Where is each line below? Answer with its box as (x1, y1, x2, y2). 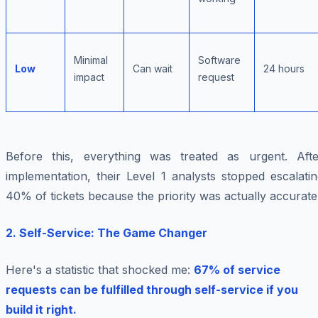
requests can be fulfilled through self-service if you (6, 283, 298, 297)
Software (198, 54, 241, 67)
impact (74, 71, 104, 84)
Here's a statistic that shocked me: (6, 263, 194, 278)
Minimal (74, 54, 108, 67)
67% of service (194, 263, 280, 278)
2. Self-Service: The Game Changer (6, 226, 207, 241)
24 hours (263, 62, 305, 75)
